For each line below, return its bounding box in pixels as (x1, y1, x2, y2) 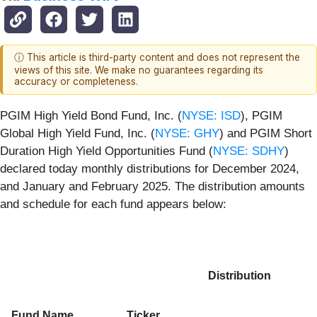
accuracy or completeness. (14, 76, 138, 88)
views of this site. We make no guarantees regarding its (14, 64, 263, 76)
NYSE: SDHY (213, 144, 284, 158)
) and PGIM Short (219, 126, 312, 140)
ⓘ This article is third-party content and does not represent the (14, 52, 300, 64)
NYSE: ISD (182, 108, 241, 122)
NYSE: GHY (155, 126, 219, 140)
